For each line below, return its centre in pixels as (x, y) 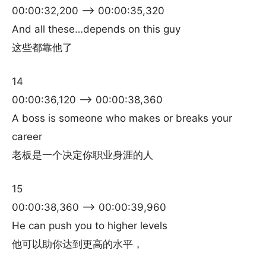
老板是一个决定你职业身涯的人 (83, 155)
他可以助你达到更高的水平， (77, 244)
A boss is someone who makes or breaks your (122, 118)
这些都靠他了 (42, 47)
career (27, 137)
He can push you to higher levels (90, 226)
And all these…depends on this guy (96, 29)
